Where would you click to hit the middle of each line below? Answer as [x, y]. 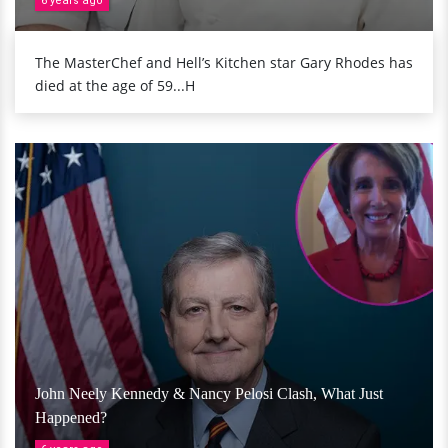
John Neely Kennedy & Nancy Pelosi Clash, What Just [209, 393]
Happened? [71, 417]
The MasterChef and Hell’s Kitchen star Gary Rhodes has [224, 62]
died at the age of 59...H [115, 85]
